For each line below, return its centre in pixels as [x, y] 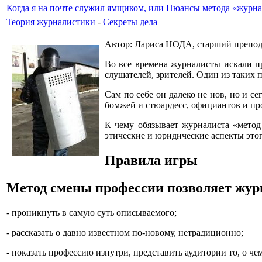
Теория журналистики [52, 22]
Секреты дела [130, 22]
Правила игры [151, 160]
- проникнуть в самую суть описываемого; [92, 212]
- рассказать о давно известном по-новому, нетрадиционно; [125, 232]
